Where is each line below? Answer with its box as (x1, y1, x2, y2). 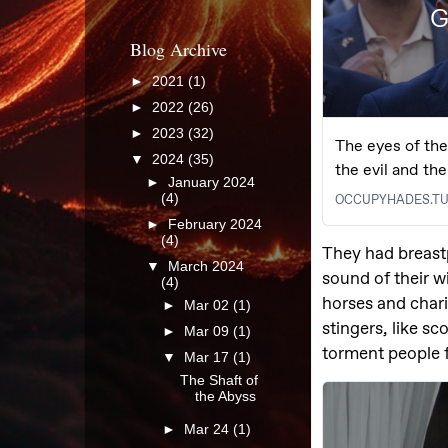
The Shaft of (179, 372, 258, 388)
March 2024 (168, 259, 245, 274)
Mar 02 (184, 297, 234, 313)
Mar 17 (184, 350, 234, 365)
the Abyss (194, 388, 256, 404)
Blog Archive (130, 37, 227, 62)
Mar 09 (184, 323, 234, 339)
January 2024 (168, 174, 256, 190)
